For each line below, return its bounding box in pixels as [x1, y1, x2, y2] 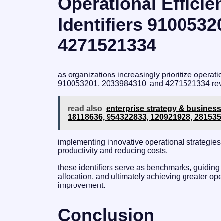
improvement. [58, 181, 105, 189]
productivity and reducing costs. [58, 147, 168, 155]
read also [68, 104, 102, 112]
